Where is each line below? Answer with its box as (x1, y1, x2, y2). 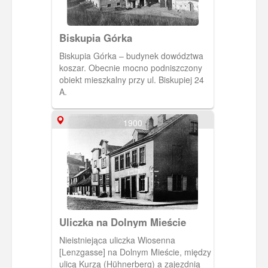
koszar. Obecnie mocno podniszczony (59, 61, 202, 74)
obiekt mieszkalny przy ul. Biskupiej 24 (59, 73, 204, 86)
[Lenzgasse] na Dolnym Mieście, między (59, 245, 211, 258)
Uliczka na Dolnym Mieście (59, 214, 186, 229)
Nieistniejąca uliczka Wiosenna (59, 233, 175, 246)
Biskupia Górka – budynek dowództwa (59, 49, 203, 62)
